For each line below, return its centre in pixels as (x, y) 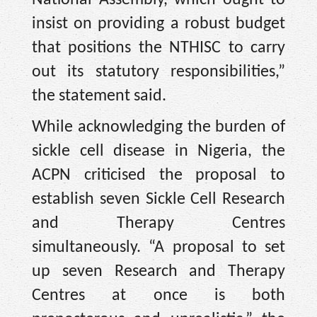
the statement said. (99, 96)
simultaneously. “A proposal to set (158, 248)
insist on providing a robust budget (158, 24)
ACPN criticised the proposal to (158, 176)
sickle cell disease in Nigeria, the (158, 152)
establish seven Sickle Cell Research (158, 200)
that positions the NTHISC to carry (158, 48)
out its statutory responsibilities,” (158, 72)
